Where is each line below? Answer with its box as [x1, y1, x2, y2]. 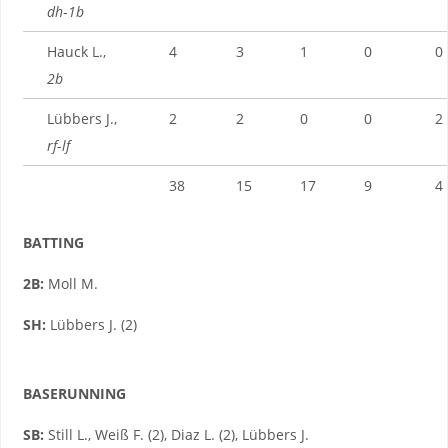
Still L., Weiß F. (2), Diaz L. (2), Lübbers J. [43, 425, 309, 445]
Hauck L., [46, 41, 106, 61]
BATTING [22, 232, 84, 252]
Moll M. [43, 273, 98, 293]
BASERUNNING [22, 383, 126, 403]
